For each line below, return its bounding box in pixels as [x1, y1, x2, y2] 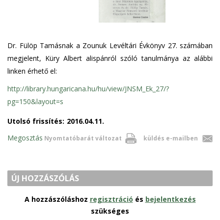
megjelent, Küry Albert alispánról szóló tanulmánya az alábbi [7, 54, 213, 63]
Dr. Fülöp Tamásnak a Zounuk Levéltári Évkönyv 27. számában [7, 41, 213, 50]
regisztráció [89, 194, 133, 204]
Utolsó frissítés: [7, 116, 64, 126]
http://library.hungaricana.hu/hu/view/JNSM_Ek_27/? [7, 84, 169, 93]
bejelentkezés [145, 194, 196, 204]
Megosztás [7, 133, 43, 142]
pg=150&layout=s [7, 97, 63, 106]
